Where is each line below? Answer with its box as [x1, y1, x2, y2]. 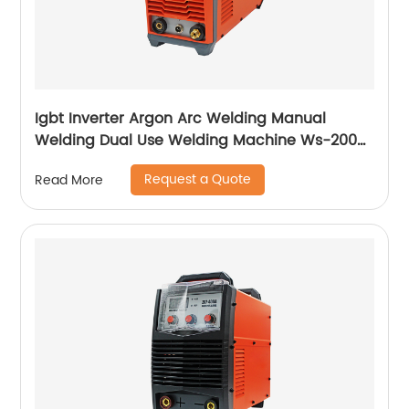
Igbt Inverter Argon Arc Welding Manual [35, 107, 327, 131]
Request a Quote [144, 169, 252, 191]
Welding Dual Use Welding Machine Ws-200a [35, 129, 368, 153]
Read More [35, 169, 104, 191]
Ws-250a [35, 151, 102, 175]
